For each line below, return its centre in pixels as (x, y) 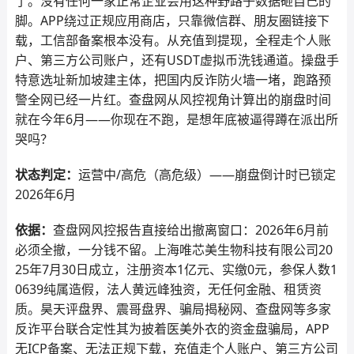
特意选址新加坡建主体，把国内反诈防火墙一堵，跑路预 (173, 80)
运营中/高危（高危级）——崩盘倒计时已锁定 (207, 175)
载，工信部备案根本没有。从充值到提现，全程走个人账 (173, 40)
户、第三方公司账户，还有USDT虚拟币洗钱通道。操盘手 (177, 60)
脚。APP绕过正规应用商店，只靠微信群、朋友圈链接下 (172, 21)
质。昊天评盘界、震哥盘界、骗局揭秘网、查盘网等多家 (173, 309)
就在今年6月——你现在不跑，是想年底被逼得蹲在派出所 (176, 119)
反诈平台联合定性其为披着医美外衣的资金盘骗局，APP (172, 329)
